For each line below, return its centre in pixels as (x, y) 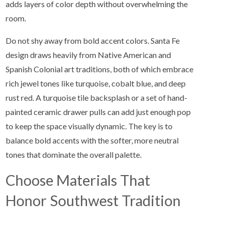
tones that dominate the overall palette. (74, 155)
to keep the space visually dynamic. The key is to (89, 126)
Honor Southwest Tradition (93, 201)
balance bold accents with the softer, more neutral (92, 140)
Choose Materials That (78, 180)
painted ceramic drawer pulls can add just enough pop (98, 112)
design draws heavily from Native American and (89, 55)
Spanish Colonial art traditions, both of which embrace (100, 69)
